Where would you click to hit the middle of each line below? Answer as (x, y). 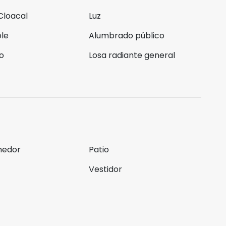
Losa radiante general (132, 55)
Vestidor (105, 169)
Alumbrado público (126, 36)
